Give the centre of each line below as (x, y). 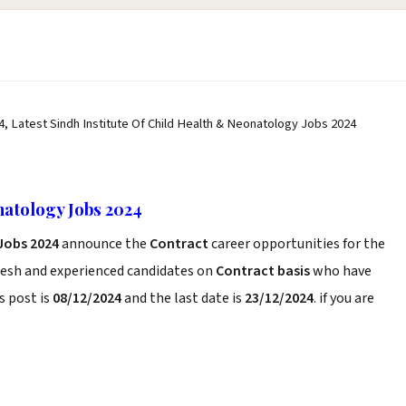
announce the (106, 244)
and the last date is (183, 298)
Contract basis (263, 271)
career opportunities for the (298, 244)
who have (341, 271)
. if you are (344, 298)
